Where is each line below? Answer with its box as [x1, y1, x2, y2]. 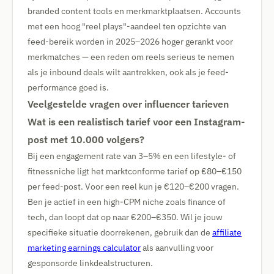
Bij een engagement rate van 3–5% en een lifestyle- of [28, 150, 236, 161]
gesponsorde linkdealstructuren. [28, 257, 153, 268]
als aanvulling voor [141, 242, 213, 253]
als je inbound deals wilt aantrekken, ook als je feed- [28, 67, 229, 78]
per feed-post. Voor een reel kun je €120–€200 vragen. [28, 181, 239, 192]
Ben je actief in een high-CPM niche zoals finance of [28, 196, 226, 207]
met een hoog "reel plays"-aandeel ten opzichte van [28, 21, 226, 32]
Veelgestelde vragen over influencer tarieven [28, 97, 229, 111]
